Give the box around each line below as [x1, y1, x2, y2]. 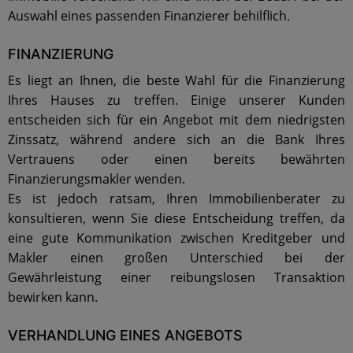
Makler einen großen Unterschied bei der [8, 249, 345, 266]
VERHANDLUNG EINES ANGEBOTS [8, 327, 243, 344]
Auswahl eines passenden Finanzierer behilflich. [8, 7, 290, 24]
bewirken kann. [8, 288, 98, 306]
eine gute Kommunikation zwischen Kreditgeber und [8, 229, 345, 247]
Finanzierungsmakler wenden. [8, 170, 188, 188]
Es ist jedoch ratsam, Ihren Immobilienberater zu [8, 190, 345, 207]
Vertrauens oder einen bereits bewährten [8, 150, 345, 168]
